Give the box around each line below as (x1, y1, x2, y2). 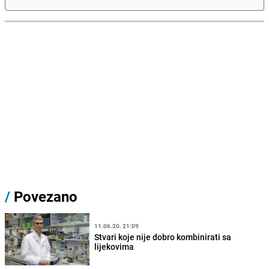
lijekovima (94, 241, 134, 253)
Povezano (10, 186, 77, 206)
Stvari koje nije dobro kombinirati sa (94, 231, 232, 243)
